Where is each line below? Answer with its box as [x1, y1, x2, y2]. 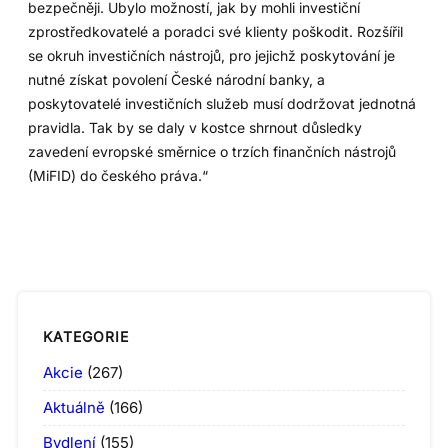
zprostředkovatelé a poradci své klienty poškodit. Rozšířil [28, 23, 403, 41]
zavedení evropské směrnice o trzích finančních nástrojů [28, 143, 396, 161]
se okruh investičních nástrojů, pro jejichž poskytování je [28, 47, 395, 65]
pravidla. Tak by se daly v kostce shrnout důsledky [28, 119, 362, 137]
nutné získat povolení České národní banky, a [28, 71, 325, 89]
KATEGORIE [43, 328, 129, 346]
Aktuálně [43, 397, 105, 417]
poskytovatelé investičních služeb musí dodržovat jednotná [28, 95, 416, 113]
